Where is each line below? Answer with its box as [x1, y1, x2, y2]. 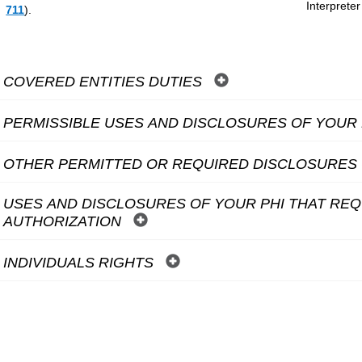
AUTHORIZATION [3, 213, 126, 229]
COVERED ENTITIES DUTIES [3, 73, 207, 90]
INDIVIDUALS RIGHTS [3, 254, 158, 271]
